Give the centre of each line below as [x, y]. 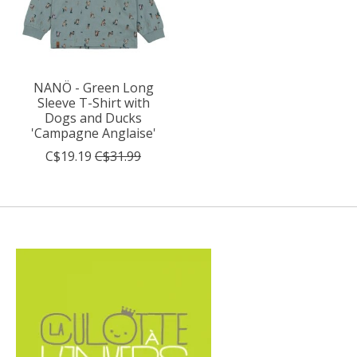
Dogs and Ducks [93, 118]
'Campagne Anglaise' [93, 133]
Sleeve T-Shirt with [93, 102]
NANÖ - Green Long [93, 87]
